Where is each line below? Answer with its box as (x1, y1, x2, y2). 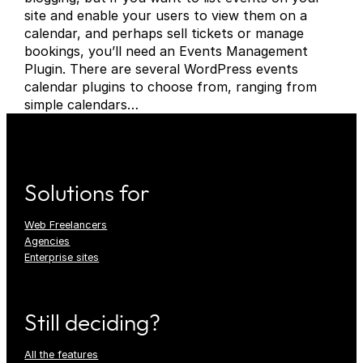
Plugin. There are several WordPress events (24, 61, 299, 78)
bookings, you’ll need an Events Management (24, 43, 309, 60)
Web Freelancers (24, 219, 108, 232)
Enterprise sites (24, 251, 100, 264)
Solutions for (24, 183, 151, 207)
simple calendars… (24, 96, 139, 113)
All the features (24, 348, 99, 361)
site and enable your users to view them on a (24, 7, 308, 24)
